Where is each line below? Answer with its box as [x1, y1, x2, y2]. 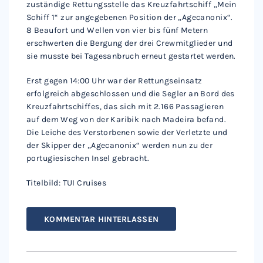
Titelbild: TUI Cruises [26, 178, 107, 188]
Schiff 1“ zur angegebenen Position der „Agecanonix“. [26, 12, 233, 22]
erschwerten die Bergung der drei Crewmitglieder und [26, 38, 233, 48]
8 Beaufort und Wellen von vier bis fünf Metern [26, 25, 208, 35]
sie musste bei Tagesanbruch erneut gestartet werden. [26, 51, 236, 61]
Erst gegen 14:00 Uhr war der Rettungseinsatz [26, 76, 203, 86]
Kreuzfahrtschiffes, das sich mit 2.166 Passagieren [26, 102, 224, 112]
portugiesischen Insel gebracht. [26, 153, 150, 163]
